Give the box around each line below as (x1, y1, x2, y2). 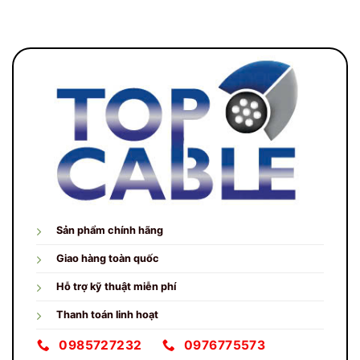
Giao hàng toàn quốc (56, 252, 159, 264)
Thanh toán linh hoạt (56, 308, 158, 321)
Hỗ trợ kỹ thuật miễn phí (56, 280, 176, 292)
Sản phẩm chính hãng (56, 223, 163, 236)
